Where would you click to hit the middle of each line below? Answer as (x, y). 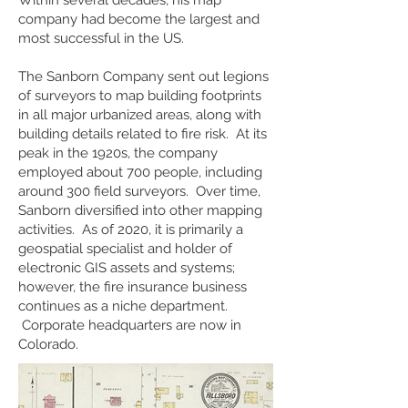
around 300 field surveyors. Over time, (139, 191)
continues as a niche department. (123, 306)
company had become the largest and (139, 19)
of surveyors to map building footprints (140, 96)
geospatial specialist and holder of (125, 249)
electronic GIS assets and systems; (127, 268)
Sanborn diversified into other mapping (140, 210)
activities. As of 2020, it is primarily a (131, 229)
